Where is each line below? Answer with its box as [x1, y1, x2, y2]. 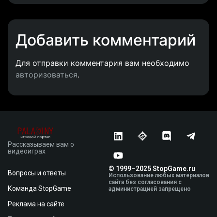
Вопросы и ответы [8, 169, 66, 177]
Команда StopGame [8, 184, 71, 192]
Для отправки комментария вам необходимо [15, 58, 189, 68]
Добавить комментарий [15, 31, 196, 50]
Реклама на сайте [8, 200, 64, 208]
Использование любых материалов [108, 171, 209, 179]
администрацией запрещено [108, 185, 191, 192]
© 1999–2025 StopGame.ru [108, 164, 195, 172]
